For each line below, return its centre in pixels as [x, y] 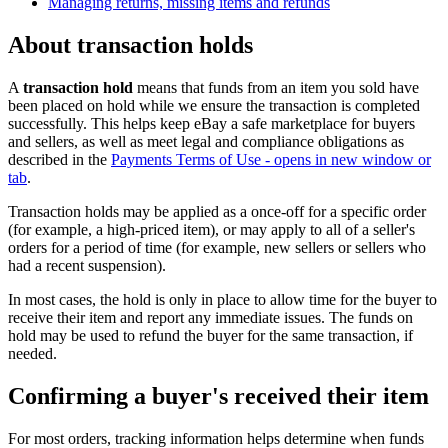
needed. [32, 353]
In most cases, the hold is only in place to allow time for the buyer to [222, 299]
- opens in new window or [346, 159]
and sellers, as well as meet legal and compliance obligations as [206, 141]
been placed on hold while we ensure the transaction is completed [214, 105]
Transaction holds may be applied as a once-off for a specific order [217, 211]
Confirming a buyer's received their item [218, 395]
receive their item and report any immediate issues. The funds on [210, 317]
